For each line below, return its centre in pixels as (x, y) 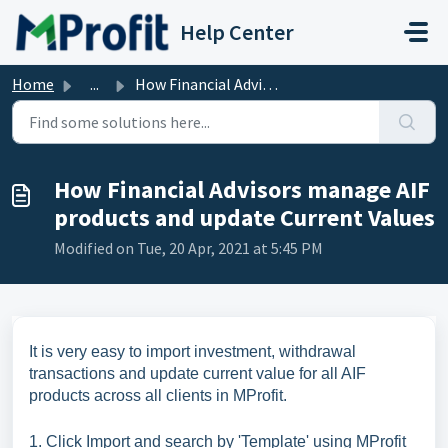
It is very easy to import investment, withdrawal (192, 351)
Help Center (237, 32)
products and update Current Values (244, 217)
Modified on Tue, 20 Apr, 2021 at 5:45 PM (188, 248)
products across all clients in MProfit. (158, 395)
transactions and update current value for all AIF (197, 373)
